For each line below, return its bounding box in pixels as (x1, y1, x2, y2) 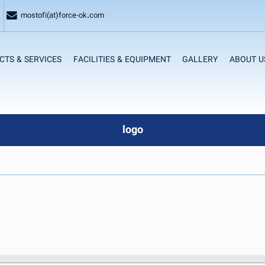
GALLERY (182, 53, 218, 67)
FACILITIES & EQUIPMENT (73, 53, 171, 67)
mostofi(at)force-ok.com (19, 9, 105, 22)
